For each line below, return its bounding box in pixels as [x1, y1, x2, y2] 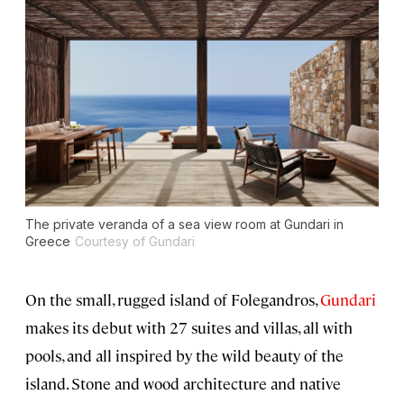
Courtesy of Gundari [75, 234, 195, 250]
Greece [25, 234, 70, 250]
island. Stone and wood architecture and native [25, 373, 341, 394]
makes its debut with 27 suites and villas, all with [25, 317, 353, 338]
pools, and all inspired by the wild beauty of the [25, 345, 344, 366]
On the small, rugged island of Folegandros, [25, 289, 320, 310]
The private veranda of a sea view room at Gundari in [25, 216, 344, 233]
